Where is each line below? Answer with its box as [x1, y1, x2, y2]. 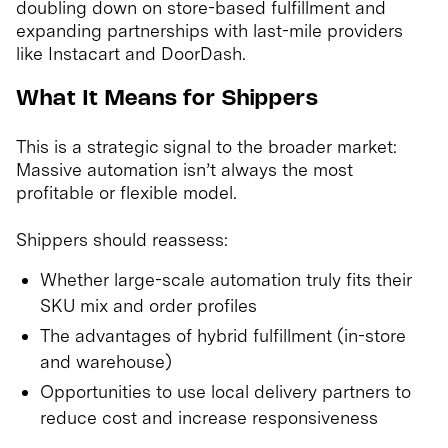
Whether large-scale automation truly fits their [40, 269, 412, 291]
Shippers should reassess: [16, 229, 228, 251]
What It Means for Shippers [16, 90, 319, 110]
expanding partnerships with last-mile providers [16, 20, 403, 42]
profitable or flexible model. [16, 182, 237, 204]
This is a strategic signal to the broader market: [16, 136, 397, 158]
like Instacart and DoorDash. [16, 43, 246, 65]
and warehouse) [40, 351, 172, 373]
